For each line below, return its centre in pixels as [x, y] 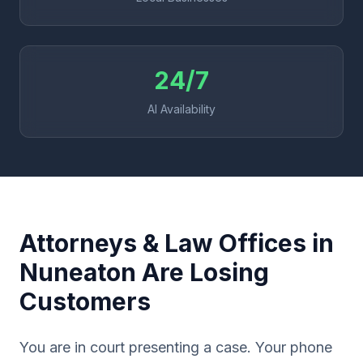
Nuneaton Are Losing [144, 272]
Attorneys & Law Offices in [177, 243]
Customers [85, 301]
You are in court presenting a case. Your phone [176, 347]
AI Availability [181, 109]
